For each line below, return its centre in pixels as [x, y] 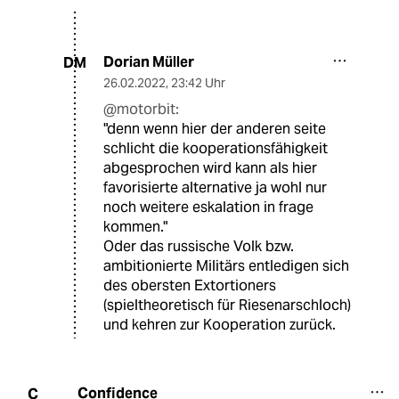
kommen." [135, 227]
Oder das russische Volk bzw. [199, 247]
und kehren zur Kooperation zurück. [220, 325]
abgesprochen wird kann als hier [210, 168]
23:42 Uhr [198, 83]
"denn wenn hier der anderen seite [215, 129]
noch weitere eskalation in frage [208, 208]
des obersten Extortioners [190, 286]
